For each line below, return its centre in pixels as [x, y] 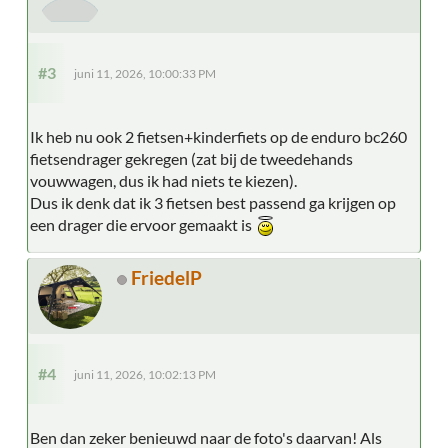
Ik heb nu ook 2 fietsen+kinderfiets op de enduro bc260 [218, 136]
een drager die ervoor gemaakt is [144, 224]
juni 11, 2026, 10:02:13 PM [145, 374]
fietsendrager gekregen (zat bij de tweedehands [191, 158]
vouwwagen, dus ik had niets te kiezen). [163, 180]
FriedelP [166, 277]
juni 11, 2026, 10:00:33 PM [145, 73]
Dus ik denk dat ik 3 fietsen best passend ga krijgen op [213, 202]
